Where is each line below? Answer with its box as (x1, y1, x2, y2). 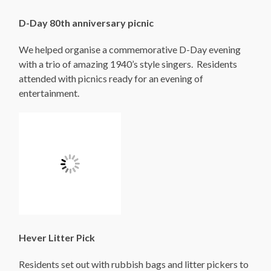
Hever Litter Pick (19, 232, 96, 244)
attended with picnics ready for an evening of (19, 73, 204, 85)
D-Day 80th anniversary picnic (19, 17, 154, 29)
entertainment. (19, 87, 80, 99)
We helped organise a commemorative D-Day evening (19, 44, 241, 56)
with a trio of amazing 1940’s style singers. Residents (19, 58, 238, 70)
